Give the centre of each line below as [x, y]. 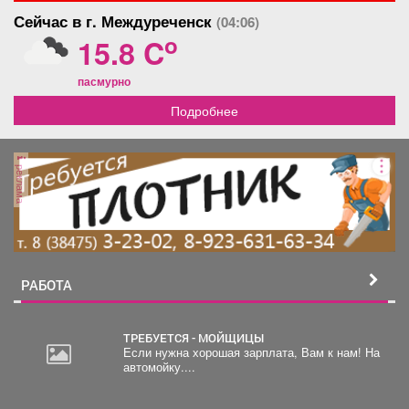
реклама [21, 182]
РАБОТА [47, 284]
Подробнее [204, 110]
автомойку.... [159, 367]
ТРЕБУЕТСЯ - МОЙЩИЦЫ [197, 337]
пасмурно [104, 81]
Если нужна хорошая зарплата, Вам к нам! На [251, 352]
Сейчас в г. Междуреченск [115, 21]
